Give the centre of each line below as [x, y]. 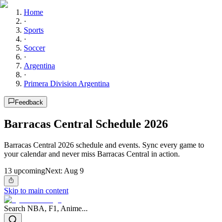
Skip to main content [36, 191]
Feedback [29, 102]
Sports [34, 30]
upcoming [28, 170]
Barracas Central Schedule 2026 [86, 124]
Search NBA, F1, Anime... [46, 209]
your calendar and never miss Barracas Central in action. [92, 154]
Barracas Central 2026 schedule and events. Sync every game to [104, 145]
